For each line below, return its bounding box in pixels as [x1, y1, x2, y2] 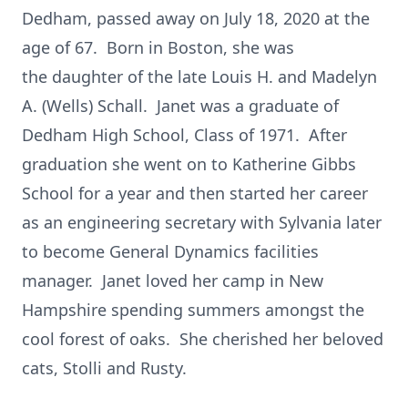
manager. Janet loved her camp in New [22, 270, 323, 291]
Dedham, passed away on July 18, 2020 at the [22, 7, 370, 29]
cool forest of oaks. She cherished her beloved [22, 328, 383, 350]
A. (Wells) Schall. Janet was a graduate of [22, 95, 339, 117]
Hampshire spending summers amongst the [22, 299, 364, 321]
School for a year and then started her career [22, 182, 368, 204]
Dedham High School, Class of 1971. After [22, 124, 347, 146]
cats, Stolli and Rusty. [22, 357, 187, 379]
